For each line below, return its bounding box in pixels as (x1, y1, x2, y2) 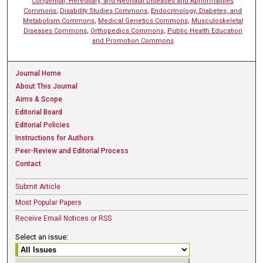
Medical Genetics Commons (97, 16, 188, 25)
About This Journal (15, 82, 78, 90)
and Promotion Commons (92, 36, 174, 45)
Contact (15, 159, 42, 168)
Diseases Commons (23, 26, 87, 35)
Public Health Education (167, 26, 242, 35)
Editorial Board (15, 107, 63, 116)
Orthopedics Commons (90, 26, 164, 35)
